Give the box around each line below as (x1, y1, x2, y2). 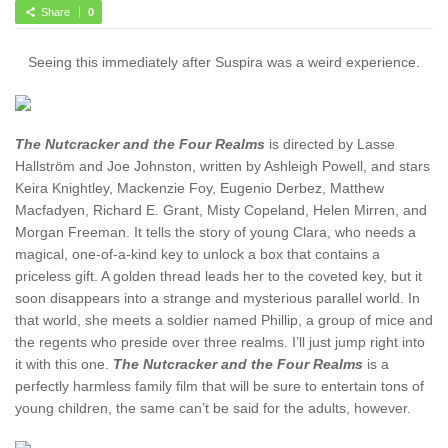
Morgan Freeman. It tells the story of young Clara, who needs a (15, 223, 416, 240)
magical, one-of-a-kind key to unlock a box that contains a (15, 245, 380, 262)
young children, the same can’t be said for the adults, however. (15, 399, 411, 416)
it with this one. (15, 355, 113, 372)
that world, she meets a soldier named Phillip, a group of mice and (15, 311, 433, 328)
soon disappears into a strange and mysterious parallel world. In (15, 289, 420, 306)
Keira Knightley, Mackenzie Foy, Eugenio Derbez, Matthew (15, 179, 384, 196)
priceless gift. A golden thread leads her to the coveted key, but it (15, 267, 422, 284)
